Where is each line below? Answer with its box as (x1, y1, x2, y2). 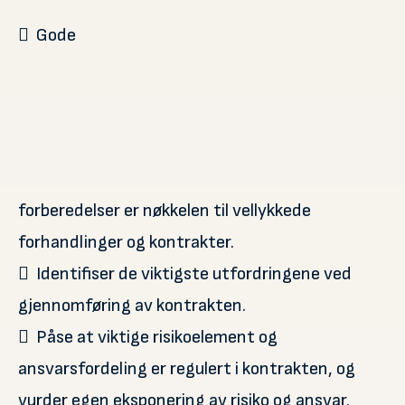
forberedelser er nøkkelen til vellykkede (18, 200, 311, 221)
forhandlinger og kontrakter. (18, 231, 234, 253)
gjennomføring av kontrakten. (18, 295, 246, 316)
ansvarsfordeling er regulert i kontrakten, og (18, 358, 355, 380)
